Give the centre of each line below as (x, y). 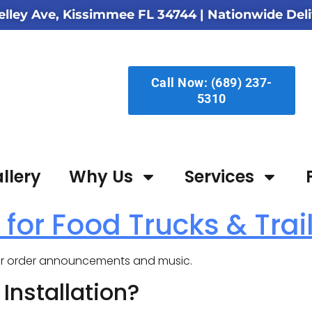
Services (219, 177)
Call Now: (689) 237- (211, 83)
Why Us (101, 177)
